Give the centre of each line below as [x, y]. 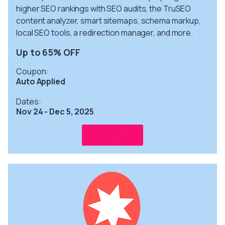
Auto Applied [41, 81]
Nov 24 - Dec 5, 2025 [55, 111]
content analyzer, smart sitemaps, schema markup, [109, 20]
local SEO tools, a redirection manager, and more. [105, 32]
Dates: [29, 101]
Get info [113, 135]
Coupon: [32, 71]
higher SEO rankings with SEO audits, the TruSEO [104, 8]
